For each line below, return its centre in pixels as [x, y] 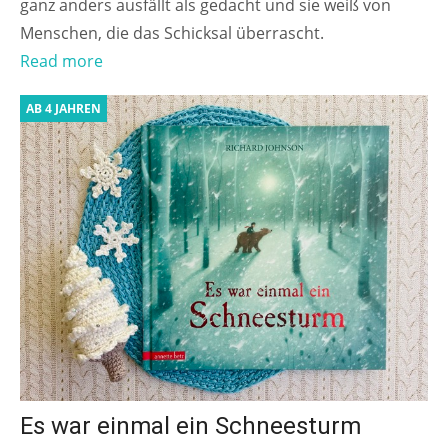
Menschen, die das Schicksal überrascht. [174, 33]
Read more [61, 61]
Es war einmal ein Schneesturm [190, 426]
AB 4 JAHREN [63, 109]
